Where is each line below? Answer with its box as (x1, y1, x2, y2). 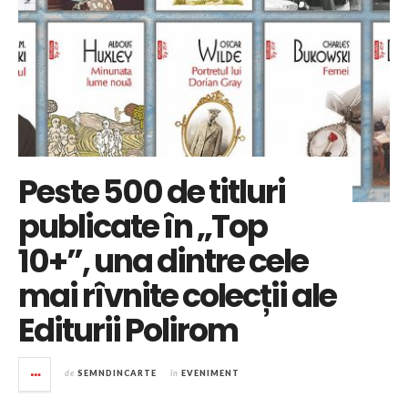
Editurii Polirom (18, 308, 238, 353)
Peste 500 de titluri (18, 169, 285, 215)
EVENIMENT (181, 368, 240, 379)
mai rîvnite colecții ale (18, 273, 336, 319)
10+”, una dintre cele (18, 239, 308, 284)
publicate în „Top (18, 204, 267, 250)
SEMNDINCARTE (77, 368, 157, 379)
